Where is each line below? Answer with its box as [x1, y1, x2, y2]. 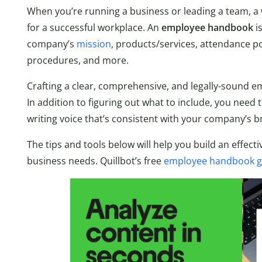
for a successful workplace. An [27, 20, 161, 34]
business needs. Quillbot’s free [27, 154, 164, 167]
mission [77, 37, 111, 50]
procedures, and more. [27, 53, 129, 67]
